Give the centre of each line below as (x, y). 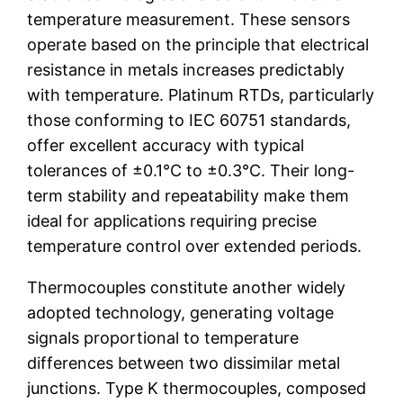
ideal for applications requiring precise (172, 220)
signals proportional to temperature (163, 337)
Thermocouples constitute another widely (187, 287)
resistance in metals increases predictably (186, 69)
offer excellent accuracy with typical (166, 145)
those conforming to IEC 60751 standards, (189, 120)
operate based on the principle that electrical (198, 44)
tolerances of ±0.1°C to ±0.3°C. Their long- (191, 170)
